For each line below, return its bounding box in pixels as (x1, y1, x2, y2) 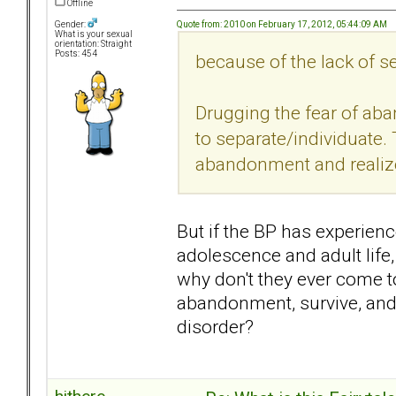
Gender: (55, 19, 88, 30)
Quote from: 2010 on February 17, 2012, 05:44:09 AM (177, 19, 387, 29)
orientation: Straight (55, 39, 132, 49)
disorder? (177, 315, 254, 338)
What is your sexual (55, 29, 133, 40)
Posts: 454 (55, 49, 97, 59)
